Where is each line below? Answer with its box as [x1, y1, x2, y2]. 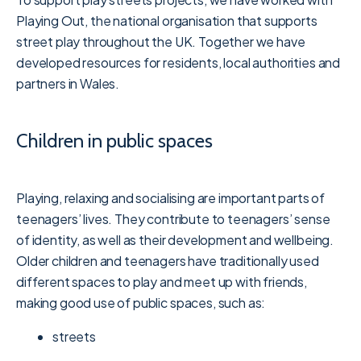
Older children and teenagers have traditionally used [16, 251, 319, 269]
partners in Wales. [16, 74, 120, 92]
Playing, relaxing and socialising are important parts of [16, 189, 326, 206]
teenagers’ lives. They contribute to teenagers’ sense [16, 210, 330, 227]
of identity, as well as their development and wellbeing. [16, 230, 334, 248]
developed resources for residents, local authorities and [16, 53, 341, 71]
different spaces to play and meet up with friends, [16, 272, 307, 290]
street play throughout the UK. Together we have [16, 32, 305, 50]
